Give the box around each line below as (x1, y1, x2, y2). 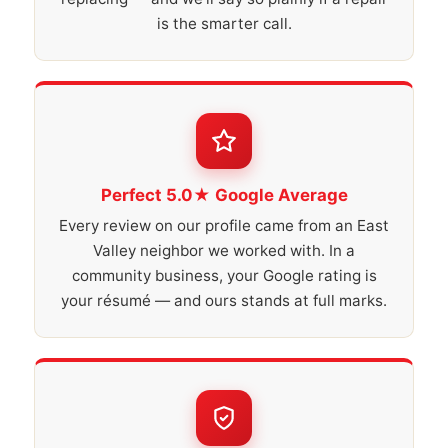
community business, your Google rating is (71, 266, 377, 285)
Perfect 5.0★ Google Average (100, 185, 348, 205)
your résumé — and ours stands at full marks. (61, 291, 387, 310)
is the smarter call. (156, 14, 292, 33)
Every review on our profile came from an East (59, 216, 389, 235)
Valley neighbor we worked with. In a (93, 241, 355, 260)
